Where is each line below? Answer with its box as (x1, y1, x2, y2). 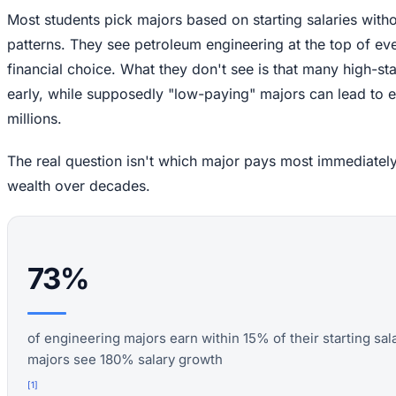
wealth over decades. (7, 176, 150, 194)
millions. (7, 109, 62, 127)
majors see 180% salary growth (27, 350, 223, 368)
